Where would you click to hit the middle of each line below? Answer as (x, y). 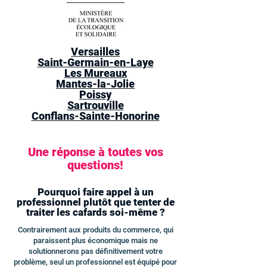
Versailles (95, 52)
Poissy (95, 94)
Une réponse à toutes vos (95, 152)
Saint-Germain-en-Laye (95, 62)
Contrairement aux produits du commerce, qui (95, 230)
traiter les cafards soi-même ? (95, 212)
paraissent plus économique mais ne (95, 240)
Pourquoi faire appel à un (95, 192)
